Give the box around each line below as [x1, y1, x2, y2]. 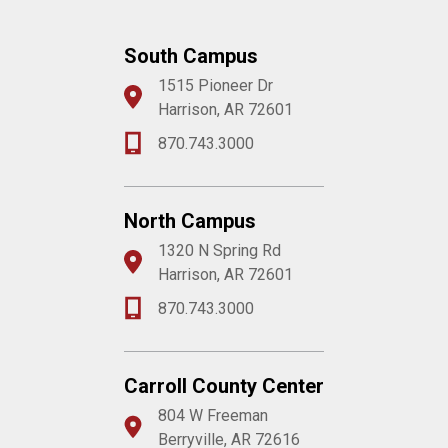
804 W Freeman [158, 406, 268, 425]
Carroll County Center [124, 374, 324, 398]
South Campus [124, 44, 258, 68]
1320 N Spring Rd [158, 241, 281, 260]
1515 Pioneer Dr [158, 76, 273, 95]
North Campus [124, 209, 256, 233]
